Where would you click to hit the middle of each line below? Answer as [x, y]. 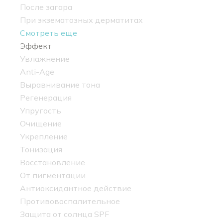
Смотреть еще [49, 33]
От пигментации [53, 175]
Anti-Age [37, 72]
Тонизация [41, 150]
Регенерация [46, 98]
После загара [46, 7]
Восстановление [53, 163]
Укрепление [44, 137]
